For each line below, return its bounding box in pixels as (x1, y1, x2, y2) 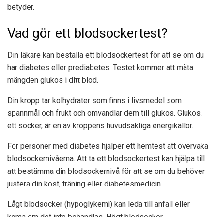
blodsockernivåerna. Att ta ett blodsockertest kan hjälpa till (7, 154, 205, 163)
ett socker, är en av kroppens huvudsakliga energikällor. (7, 121, 193, 130)
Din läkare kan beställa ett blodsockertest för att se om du (7, 50, 204, 60)
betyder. (7, 2, 34, 12)
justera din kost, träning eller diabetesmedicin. (7, 179, 162, 188)
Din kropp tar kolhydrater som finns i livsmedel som (7, 95, 182, 105)
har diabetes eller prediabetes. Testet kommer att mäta (7, 62, 193, 72)
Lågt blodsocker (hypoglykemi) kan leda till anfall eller (7, 199, 190, 209)
